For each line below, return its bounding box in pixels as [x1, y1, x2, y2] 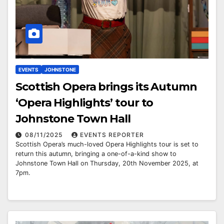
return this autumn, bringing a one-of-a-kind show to [15, 149, 176, 157]
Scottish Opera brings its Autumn [15, 79, 197, 93]
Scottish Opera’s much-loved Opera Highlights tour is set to [15, 140, 198, 148]
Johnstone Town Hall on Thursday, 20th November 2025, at [15, 159, 198, 167]
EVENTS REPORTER [80, 130, 144, 138]
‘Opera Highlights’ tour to [15, 95, 153, 109]
